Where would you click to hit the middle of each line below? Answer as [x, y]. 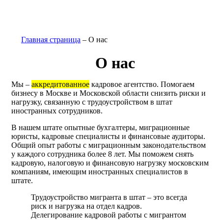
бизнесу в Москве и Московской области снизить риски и [109, 93]
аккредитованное [60, 84]
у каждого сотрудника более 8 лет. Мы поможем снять [102, 154]
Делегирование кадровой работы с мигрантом [109, 215]
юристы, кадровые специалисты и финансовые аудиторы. [108, 136]
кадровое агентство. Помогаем [142, 84]
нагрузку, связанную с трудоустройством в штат [92, 102]
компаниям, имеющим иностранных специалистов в [100, 172]
